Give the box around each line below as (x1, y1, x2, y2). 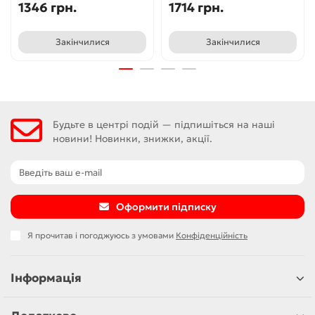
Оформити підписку (115, 200, 217, 213)
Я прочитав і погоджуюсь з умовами (27, 230, 176, 240)
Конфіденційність (176, 230, 247, 240)
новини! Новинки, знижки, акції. (53, 131, 212, 145)
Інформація (11, 271, 82, 285)
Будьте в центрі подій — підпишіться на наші (53, 117, 275, 131)
